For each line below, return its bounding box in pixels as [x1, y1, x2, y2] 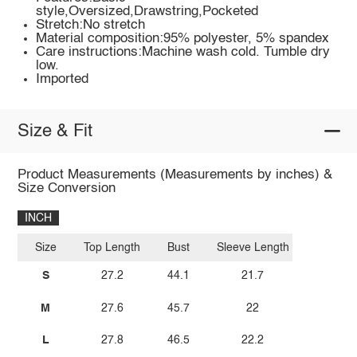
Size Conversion [17, 182, 116, 196]
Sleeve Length [216, 241, 289, 253]
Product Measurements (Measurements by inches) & [17, 168, 332, 182]
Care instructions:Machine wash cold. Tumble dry [36, 45, 331, 60]
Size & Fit [17, 122, 92, 140]
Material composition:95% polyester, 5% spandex [36, 32, 330, 46]
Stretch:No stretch [36, 18, 146, 33]
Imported [36, 73, 89, 87]
